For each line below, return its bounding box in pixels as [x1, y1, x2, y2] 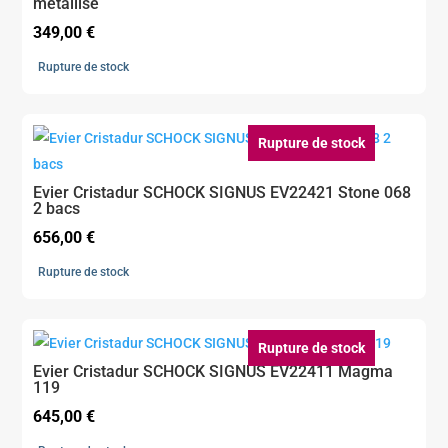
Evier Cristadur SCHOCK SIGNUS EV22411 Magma [33, 362, 394, 382]
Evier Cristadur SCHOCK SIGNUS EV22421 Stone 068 [33, 183, 412, 203]
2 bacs [33, 199, 81, 219]
